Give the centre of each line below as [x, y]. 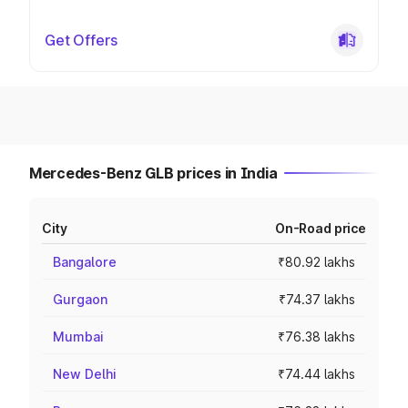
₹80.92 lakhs [316, 262]
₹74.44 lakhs [316, 374]
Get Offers [81, 40]
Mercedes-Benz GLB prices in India [153, 173]
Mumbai [78, 337]
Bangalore [85, 262]
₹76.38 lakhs [316, 337]
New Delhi [85, 374]
